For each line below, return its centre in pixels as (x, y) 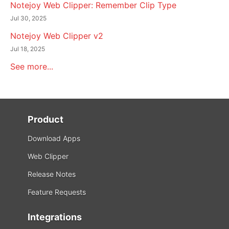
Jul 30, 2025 (28, 18)
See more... (32, 67)
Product (45, 120)
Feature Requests (57, 192)
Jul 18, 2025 (28, 49)
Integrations (55, 217)
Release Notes (52, 174)
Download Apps (54, 139)
